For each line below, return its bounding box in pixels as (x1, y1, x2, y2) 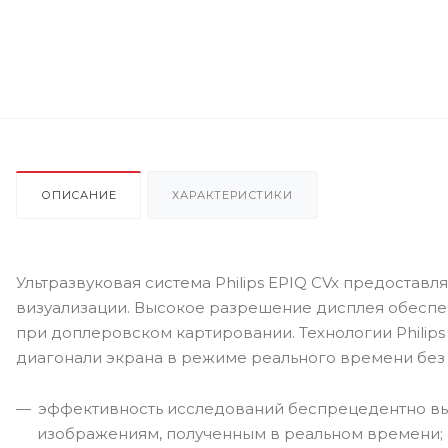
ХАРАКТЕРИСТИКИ (172, 188, 293, 202)
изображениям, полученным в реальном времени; (37, 424, 443, 443)
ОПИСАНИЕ (41, 188, 117, 202)
